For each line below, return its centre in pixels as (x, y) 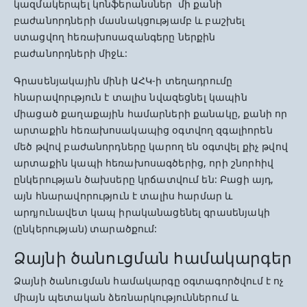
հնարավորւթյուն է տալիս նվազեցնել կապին (131, 97)
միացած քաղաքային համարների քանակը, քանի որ (152, 113)
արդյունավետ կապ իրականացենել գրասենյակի (142, 212)
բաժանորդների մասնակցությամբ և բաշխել (130, 20)
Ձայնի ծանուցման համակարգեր (153, 258)
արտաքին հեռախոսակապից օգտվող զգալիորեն (143, 130)
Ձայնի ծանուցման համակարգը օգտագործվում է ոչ (149, 281)
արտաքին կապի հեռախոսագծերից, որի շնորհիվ (144, 163)
